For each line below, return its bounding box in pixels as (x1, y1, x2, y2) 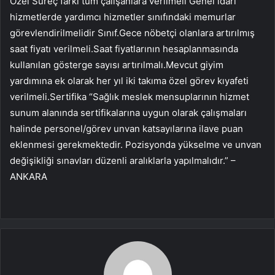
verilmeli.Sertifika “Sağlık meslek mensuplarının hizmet (10, 91, 249, 103)
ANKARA (10, 171, 47, 183)
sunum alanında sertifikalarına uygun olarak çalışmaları (10, 107, 247, 119)
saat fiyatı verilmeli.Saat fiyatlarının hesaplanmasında (10, 43, 238, 55)
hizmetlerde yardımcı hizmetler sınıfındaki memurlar (10, 11, 236, 23)
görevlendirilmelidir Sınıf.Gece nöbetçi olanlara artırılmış (10, 27, 255, 39)
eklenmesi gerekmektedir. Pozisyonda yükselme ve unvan (10, 139, 261, 151)
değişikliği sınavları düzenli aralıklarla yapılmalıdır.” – (10, 155, 236, 167)
